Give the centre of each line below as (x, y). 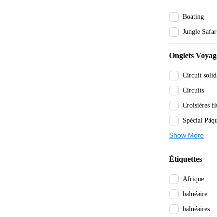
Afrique (194, 179)
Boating (194, 17)
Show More (187, 135)
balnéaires (196, 209)
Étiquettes (186, 159)
